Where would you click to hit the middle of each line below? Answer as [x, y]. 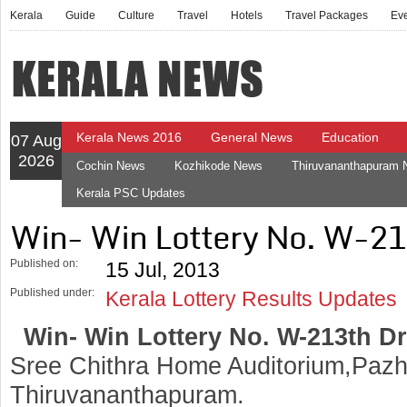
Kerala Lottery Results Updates [251, 299]
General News [252, 137]
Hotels [247, 15]
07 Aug [36, 141]
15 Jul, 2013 [163, 270]
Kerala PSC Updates [131, 193]
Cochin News [111, 166]
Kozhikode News [219, 166]
